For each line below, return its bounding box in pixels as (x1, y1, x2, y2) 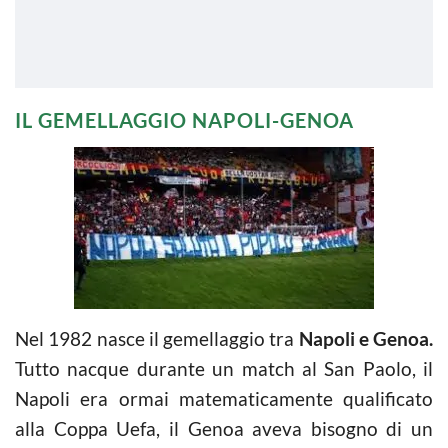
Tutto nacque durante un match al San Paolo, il (15, 356, 433, 380)
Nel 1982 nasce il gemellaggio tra (15, 326, 299, 350)
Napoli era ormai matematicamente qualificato (15, 386, 433, 410)
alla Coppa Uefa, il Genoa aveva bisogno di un (15, 416, 433, 440)
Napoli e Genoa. (298, 326, 433, 350)
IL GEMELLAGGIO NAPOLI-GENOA (15, 107, 354, 132)
